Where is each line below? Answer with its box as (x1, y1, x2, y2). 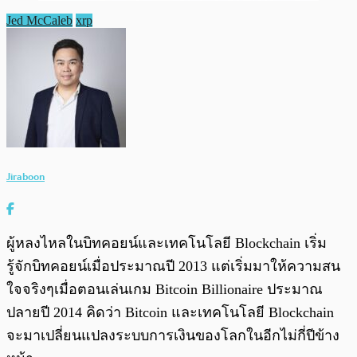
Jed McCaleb (6, 13, 73, 27)
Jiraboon (6, 167, 45, 185)
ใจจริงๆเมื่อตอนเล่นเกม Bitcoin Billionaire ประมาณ (6, 280, 323, 297)
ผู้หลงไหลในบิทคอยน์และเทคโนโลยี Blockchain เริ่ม (6, 234, 327, 251)
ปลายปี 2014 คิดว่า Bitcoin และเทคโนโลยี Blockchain (6, 304, 334, 320)
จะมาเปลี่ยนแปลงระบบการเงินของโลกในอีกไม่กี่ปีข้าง (6, 327, 339, 343)
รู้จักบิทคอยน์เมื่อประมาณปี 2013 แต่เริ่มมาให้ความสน (6, 257, 340, 274)
